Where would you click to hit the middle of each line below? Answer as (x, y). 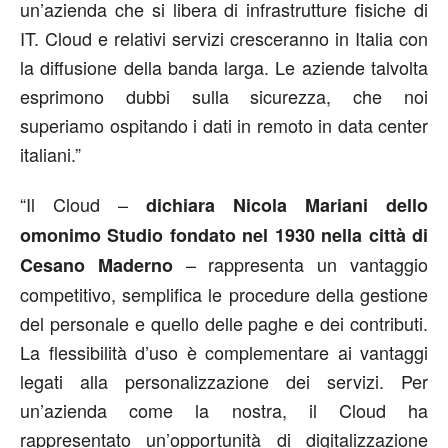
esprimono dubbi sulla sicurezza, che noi (224, 96)
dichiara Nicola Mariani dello (287, 205)
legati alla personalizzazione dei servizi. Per (224, 381)
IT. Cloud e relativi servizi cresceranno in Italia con (224, 38)
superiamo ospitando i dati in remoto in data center (224, 125)
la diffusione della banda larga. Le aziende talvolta (224, 67)
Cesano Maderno (96, 265)
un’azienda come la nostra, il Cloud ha (224, 410)
